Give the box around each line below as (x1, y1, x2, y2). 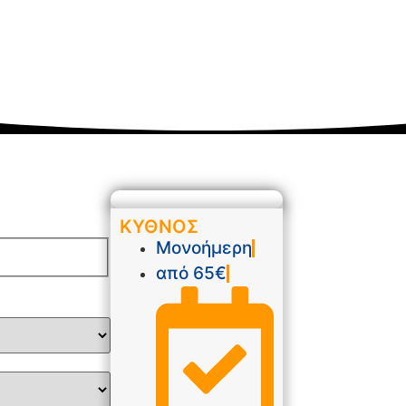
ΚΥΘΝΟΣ (120, 216, 198, 238)
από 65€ (156, 263, 227, 285)
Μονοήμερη (156, 237, 252, 259)
